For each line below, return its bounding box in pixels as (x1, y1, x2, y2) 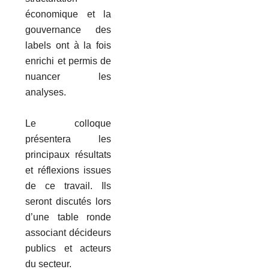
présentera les (25, 133, 112, 144)
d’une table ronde (25, 211, 112, 222)
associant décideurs (25, 227, 112, 238)
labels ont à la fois (25, 40, 112, 50)
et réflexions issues (25, 165, 112, 175)
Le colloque (25, 118, 112, 128)
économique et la (25, 8, 112, 19)
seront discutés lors (25, 196, 112, 207)
